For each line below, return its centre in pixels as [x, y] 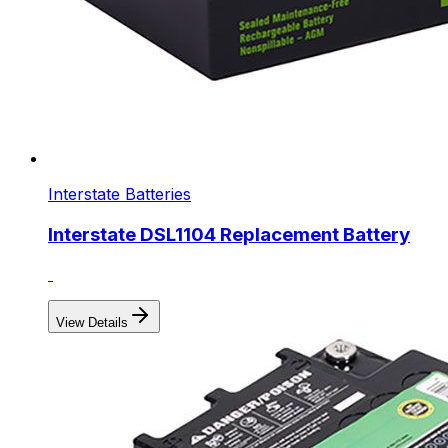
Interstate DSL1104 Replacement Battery [229, 234]
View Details [92, 323]
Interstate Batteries [119, 193]
